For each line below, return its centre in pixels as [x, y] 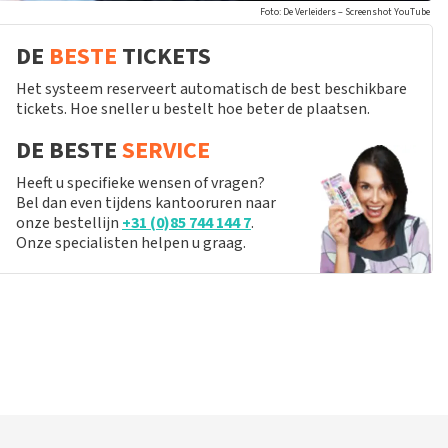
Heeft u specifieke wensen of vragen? [140, 183]
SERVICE [166, 150]
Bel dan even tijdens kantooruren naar [146, 203]
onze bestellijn [69, 223]
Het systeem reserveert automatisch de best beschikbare [211, 89]
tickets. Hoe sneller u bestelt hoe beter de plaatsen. [193, 109]
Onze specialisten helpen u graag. [131, 243]
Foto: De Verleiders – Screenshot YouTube [345, 12]
